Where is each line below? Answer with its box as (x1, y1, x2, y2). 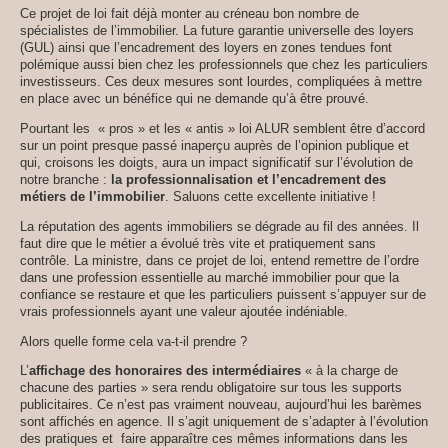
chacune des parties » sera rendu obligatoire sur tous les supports (20, 380, 402, 396)
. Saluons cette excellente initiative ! (165, 188, 376, 204)
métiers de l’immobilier (20, 188, 165, 204)
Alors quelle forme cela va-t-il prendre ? (20, 333, 247, 349)
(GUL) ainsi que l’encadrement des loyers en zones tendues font (20, 40, 392, 56)
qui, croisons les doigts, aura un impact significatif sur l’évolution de (20, 154, 413, 170)
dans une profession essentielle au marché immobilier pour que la (20, 269, 399, 285)
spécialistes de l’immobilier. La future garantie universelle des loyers (20, 23, 414, 39)
